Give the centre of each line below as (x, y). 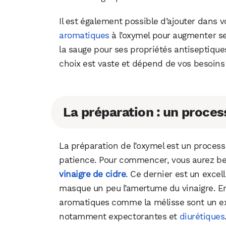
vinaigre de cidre (93, 174)
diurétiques (202, 217)
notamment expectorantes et (119, 217)
